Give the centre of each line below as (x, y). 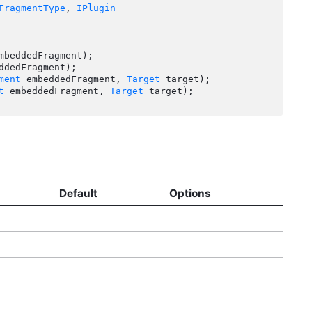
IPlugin (96, 8)
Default (78, 193)
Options (190, 193)
